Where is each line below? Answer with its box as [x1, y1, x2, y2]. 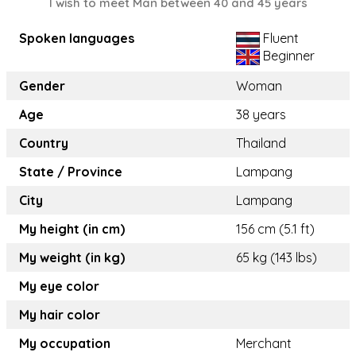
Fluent [260, 30, 299, 47]
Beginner [260, 48, 315, 64]
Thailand [236, 135, 286, 152]
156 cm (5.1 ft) [236, 221, 315, 238]
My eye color [19, 278, 99, 295]
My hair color [19, 307, 100, 323]
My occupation [19, 335, 110, 352]
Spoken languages [19, 30, 134, 47]
